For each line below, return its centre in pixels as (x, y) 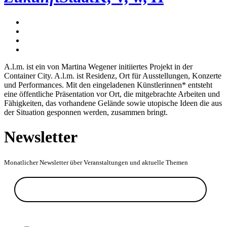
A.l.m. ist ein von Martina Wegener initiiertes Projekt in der (98, 66)
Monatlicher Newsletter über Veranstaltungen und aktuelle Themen (96, 162)
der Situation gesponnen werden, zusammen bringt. (86, 112)
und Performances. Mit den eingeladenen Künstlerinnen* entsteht (108, 85)
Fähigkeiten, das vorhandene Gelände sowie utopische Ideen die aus (113, 103)
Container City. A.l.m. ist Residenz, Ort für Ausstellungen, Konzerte (113, 75)
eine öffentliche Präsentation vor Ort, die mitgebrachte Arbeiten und (112, 94)
